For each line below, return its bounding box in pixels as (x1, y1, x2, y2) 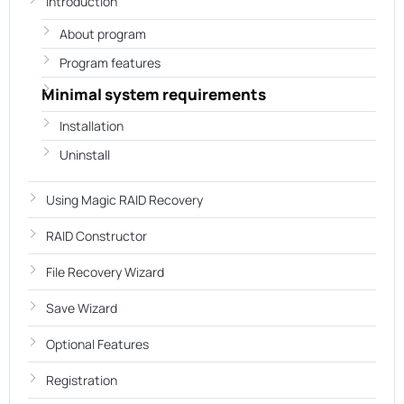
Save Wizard (46, 299, 117, 317)
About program (60, 25, 146, 42)
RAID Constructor (46, 227, 147, 244)
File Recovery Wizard (46, 263, 164, 280)
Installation (60, 117, 124, 134)
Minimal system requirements (41, 84, 266, 105)
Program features (60, 54, 161, 71)
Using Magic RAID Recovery (46, 191, 203, 208)
